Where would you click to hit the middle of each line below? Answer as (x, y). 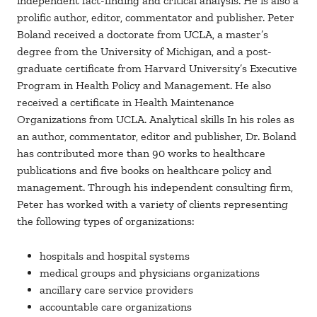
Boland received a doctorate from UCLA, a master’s (143, 35)
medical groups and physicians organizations (150, 273)
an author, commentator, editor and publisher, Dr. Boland (157, 137)
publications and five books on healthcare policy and (144, 171)
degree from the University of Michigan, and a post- (144, 52)
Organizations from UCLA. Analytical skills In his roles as (156, 120)
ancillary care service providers (116, 290)
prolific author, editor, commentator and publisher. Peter (156, 18)
